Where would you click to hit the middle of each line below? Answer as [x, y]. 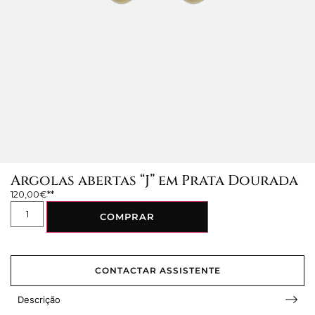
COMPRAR [128, 216]
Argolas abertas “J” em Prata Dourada [154, 181]
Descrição [39, 299]
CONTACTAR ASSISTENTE [157, 270]
